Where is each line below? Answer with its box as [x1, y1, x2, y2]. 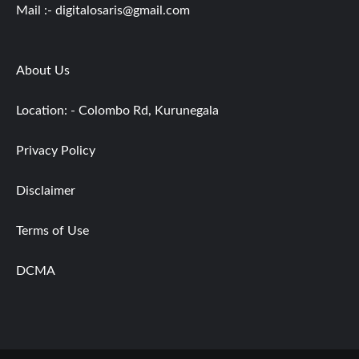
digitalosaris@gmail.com [55, 3, 190, 17]
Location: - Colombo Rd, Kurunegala [16, 103, 219, 117]
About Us [16, 63, 70, 77]
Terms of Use [16, 224, 89, 237]
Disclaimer [16, 184, 75, 197]
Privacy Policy [16, 143, 95, 157]
